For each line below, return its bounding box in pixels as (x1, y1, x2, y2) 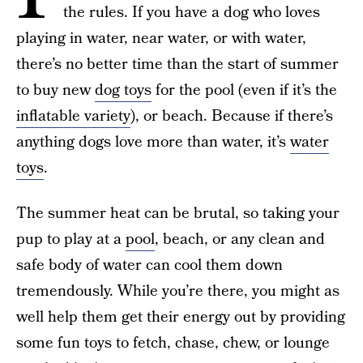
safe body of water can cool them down (16, 254, 283, 276)
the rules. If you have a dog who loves (63, 2, 320, 23)
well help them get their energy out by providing (16, 306, 345, 328)
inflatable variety (16, 105, 130, 127)
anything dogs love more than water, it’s (16, 131, 290, 153)
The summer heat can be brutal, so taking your (16, 203, 340, 224)
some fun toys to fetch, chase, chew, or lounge (16, 332, 330, 354)
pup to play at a (16, 228, 126, 250)
